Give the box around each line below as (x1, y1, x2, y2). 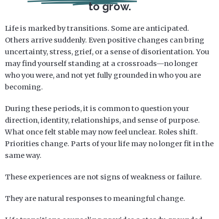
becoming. (5, 82, 43, 91)
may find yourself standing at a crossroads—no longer (5, 59, 198, 68)
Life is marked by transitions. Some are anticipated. (5, 23, 189, 33)
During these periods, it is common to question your (5, 104, 189, 113)
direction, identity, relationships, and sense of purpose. (5, 115, 200, 125)
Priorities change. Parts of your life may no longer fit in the (5, 139, 214, 148)
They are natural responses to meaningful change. (5, 194, 185, 203)
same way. (5, 151, 42, 160)
